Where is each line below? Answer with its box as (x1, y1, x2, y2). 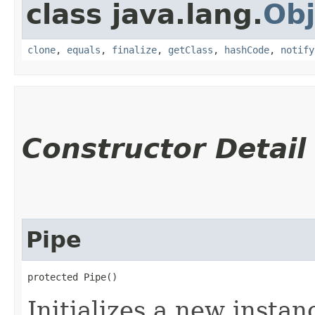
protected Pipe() (27, 271, 117, 283)
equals (67, 44, 101, 56)
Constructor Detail (22, 132, 306, 165)
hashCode (224, 44, 269, 56)
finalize (112, 44, 157, 56)
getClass (168, 44, 213, 56)
